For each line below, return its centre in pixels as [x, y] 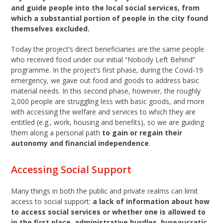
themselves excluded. [51, 29]
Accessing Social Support [71, 170]
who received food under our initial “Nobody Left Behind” [103, 60]
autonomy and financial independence [80, 143]
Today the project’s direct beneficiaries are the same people [108, 49]
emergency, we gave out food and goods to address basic [105, 81]
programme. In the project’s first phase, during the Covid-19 [107, 70]
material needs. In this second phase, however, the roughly [106, 91]
